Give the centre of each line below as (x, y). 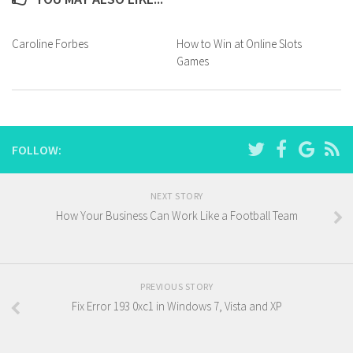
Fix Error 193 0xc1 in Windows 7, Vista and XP (176, 307)
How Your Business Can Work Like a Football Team (176, 216)
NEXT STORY (176, 196)
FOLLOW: (37, 150)
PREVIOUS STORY (176, 287)
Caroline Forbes (50, 44)
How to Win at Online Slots (239, 44)
